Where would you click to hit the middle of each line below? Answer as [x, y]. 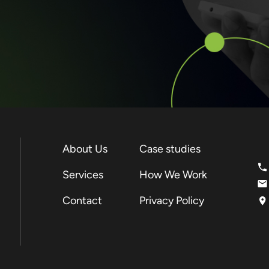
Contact [82, 201]
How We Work [173, 175]
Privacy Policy [171, 201]
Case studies [170, 149]
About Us [85, 149]
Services [83, 175]
